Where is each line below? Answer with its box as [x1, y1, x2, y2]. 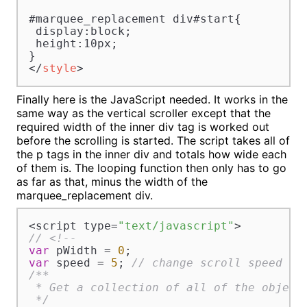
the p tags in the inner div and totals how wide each [16, 147, 286, 161]
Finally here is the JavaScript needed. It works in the [16, 92, 288, 106]
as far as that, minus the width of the [16, 174, 208, 188]
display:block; [28, 25, 132, 38]
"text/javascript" [117, 219, 234, 232]
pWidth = [49, 243, 118, 257]
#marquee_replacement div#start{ [28, 12, 241, 26]
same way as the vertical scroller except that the [16, 106, 271, 120]
